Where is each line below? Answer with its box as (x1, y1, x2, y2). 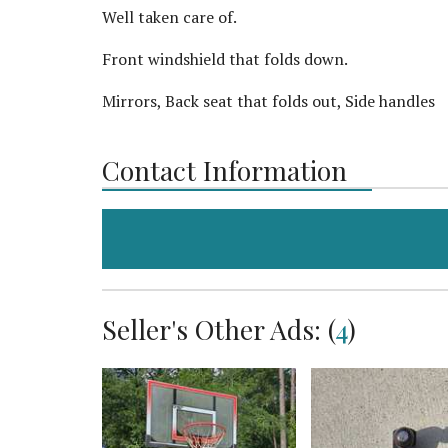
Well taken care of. (102, 5, 240, 28)
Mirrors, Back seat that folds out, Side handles (102, 89, 435, 112)
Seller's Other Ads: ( (102, 310, 335, 347)
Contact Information (102, 151, 347, 188)
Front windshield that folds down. (102, 47, 348, 70)
